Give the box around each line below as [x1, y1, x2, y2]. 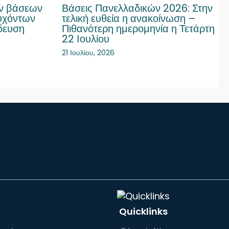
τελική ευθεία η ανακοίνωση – [61, 11, 196, 26]
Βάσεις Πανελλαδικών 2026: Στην [61, 1, 213, 16]
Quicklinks [119, 205, 168, 218]
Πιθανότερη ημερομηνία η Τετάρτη [61, 21, 215, 36]
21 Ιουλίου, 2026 [61, 48, 114, 58]
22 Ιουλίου [61, 32, 109, 47]
